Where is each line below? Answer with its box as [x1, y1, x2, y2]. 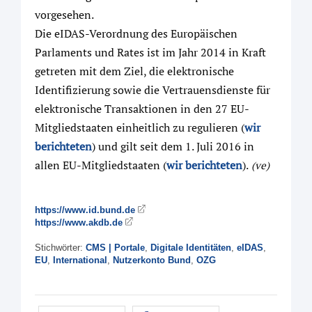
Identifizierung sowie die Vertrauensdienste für [35, 81, 270, 97]
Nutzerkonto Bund [113, 254, 191, 265]
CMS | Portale [86, 242, 145, 253]
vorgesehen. [35, 6, 94, 22]
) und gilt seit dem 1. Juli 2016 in [92, 138, 254, 154]
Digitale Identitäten [150, 242, 231, 253]
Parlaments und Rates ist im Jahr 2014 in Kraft [35, 44, 266, 60]
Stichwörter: [35, 242, 86, 253]
